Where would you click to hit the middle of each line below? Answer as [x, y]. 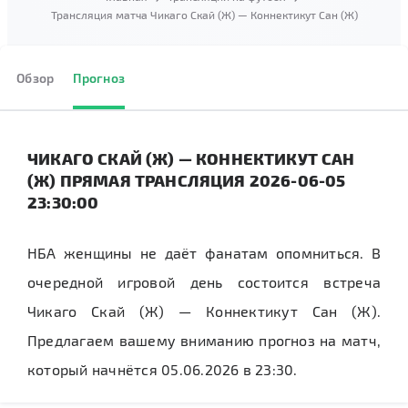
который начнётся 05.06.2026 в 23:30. [163, 369]
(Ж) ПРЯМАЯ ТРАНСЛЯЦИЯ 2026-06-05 [187, 180]
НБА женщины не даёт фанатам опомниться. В [204, 253]
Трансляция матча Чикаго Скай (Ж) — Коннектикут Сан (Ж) [204, 15]
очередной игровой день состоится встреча [204, 282]
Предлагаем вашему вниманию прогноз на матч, [204, 340]
